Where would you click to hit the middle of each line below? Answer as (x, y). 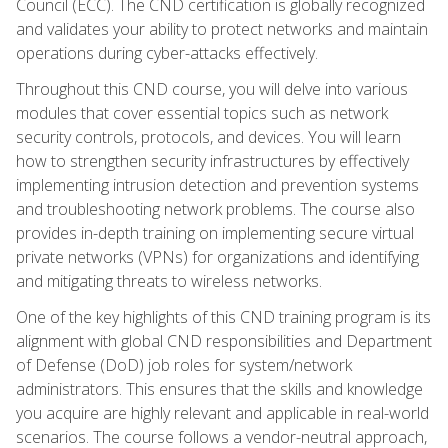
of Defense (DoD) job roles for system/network (184, 364)
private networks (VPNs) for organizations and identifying (217, 256)
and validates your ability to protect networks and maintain (222, 28)
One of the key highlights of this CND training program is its (223, 316)
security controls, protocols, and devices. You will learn (208, 136)
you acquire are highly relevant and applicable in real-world (222, 412)
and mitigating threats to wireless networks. (169, 280)
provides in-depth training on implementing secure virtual (215, 232)
